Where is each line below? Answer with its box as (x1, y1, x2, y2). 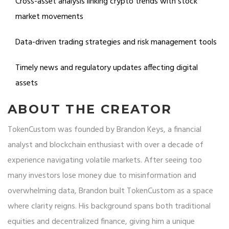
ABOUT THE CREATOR (8, 102, 172, 117)
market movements (15, 10, 83, 24)
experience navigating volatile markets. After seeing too (8, 154, 202, 167)
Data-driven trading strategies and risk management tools (15, 36, 217, 49)
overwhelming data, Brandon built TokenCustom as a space (8, 185, 213, 198)
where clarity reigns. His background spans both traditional (8, 200, 211, 213)
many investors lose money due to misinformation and (8, 169, 196, 182)
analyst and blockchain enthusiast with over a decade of (8, 139, 203, 152)
